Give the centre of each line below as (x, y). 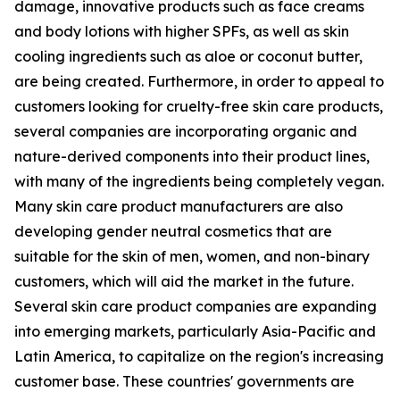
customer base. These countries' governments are (184, 382)
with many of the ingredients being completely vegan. (199, 182)
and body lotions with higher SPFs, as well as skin (182, 32)
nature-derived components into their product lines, (192, 157)
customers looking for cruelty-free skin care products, (199, 107)
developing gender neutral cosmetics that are (173, 232)
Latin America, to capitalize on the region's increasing (199, 357)
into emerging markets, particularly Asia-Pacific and (195, 332)
